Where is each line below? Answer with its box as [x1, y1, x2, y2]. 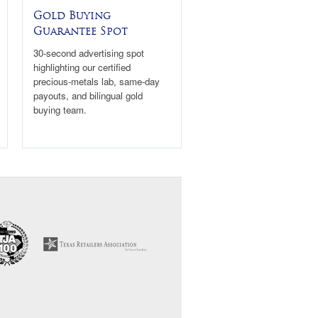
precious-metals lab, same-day [33, 74, 160, 88]
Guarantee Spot [33, 24, 128, 38]
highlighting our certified [33, 60, 131, 74]
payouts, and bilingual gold [33, 88, 143, 102]
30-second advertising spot [33, 45, 144, 60]
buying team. [33, 102, 87, 116]
